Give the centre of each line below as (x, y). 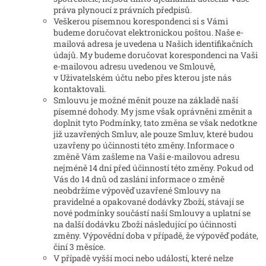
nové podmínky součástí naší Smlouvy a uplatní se (152, 213)
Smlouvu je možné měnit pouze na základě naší (146, 100)
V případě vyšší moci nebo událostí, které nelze (143, 258)
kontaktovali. (80, 89)
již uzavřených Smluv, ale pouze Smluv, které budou (153, 134)
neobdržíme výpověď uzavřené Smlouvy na (137, 191)
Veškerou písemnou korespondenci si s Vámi (141, 21)
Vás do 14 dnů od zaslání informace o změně (139, 179)
